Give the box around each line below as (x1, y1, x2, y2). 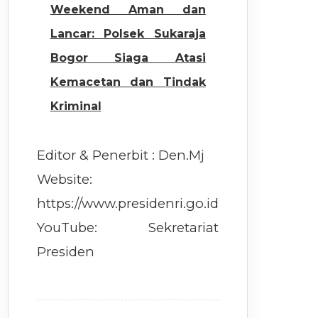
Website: (37, 171, 93, 188)
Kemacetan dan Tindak (50, 75, 206, 89)
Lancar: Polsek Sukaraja (50, 26, 206, 40)
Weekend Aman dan (50, 2, 206, 16)
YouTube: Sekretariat (37, 219, 219, 236)
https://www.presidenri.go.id (37, 195, 219, 212)
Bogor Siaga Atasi (50, 50, 206, 65)
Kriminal (50, 99, 102, 113)
